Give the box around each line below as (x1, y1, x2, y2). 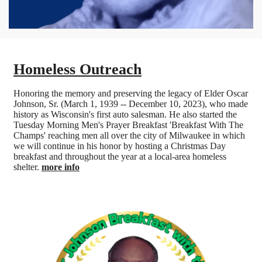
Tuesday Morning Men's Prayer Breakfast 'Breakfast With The (13, 119, 243, 130)
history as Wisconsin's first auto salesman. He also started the (13, 109, 237, 119)
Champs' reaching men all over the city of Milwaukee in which (13, 130, 245, 140)
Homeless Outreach (13, 60, 142, 78)
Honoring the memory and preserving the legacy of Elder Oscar (13, 88, 248, 98)
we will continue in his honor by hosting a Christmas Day (13, 140, 226, 151)
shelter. (13, 161, 42, 172)
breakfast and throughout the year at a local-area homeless (13, 151, 226, 161)
